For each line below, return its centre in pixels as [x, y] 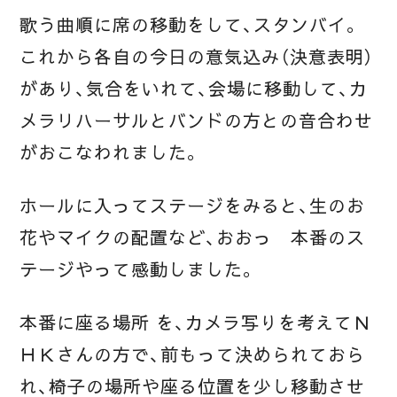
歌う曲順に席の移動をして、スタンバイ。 [190, 25]
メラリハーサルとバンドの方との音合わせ [196, 121]
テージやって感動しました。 [138, 270]
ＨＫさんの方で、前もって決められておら [192, 355]
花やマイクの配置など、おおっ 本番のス [192, 238]
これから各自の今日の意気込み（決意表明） [197, 57]
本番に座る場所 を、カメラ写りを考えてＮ [195, 323]
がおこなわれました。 [111, 153]
